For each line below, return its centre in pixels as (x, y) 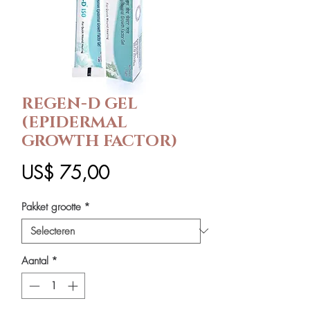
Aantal (35, 261)
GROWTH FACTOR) (100, 141)
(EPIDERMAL (74, 122)
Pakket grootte (51, 207)
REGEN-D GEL (80, 104)
